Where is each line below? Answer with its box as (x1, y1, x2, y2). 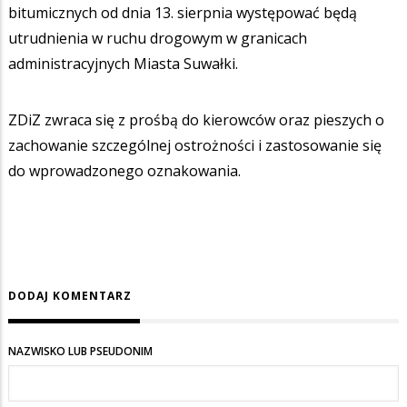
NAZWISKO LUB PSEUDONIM (8, 343, 153, 360)
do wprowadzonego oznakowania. (8, 160, 248, 181)
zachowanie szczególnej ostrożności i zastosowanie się (8, 134, 382, 155)
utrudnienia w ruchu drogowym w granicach (8, 27, 307, 48)
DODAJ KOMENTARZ (8, 288, 132, 304)
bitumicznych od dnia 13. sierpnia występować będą (8, 2, 357, 23)
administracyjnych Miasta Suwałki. (8, 53, 238, 74)
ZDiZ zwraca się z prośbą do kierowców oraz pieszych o (8, 109, 384, 130)
